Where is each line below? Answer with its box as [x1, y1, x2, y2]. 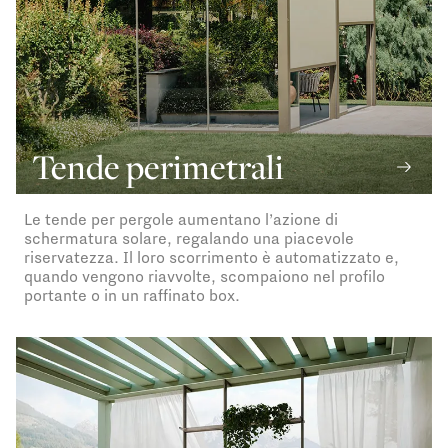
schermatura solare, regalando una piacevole [24, 228, 354, 249]
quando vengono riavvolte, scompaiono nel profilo [24, 266, 385, 287]
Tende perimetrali [32, 144, 284, 190]
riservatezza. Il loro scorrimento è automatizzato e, [24, 247, 399, 268]
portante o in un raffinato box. [24, 285, 240, 306]
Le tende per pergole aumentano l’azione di [24, 209, 338, 230]
